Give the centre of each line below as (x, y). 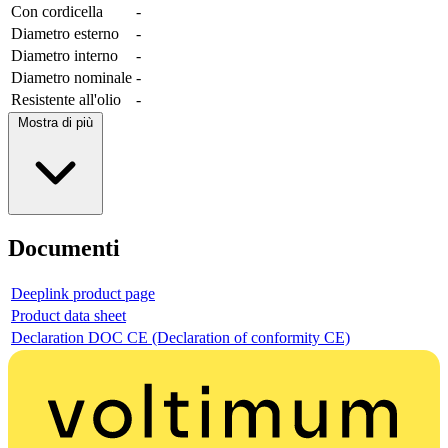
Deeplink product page (83, 294)
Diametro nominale (71, 78)
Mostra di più (55, 123)
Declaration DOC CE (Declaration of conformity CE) (180, 338)
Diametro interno (64, 56)
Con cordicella (57, 12)
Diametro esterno (65, 34)
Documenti (64, 248)
